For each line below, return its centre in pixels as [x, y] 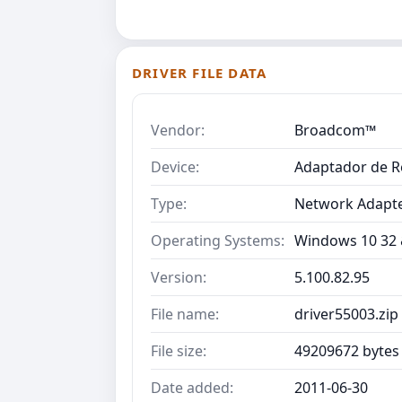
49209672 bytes [347, 351]
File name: [185, 315]
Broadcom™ [335, 131]
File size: [179, 351]
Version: [179, 278]
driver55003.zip [346, 315]
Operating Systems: [218, 241]
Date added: [192, 388]
